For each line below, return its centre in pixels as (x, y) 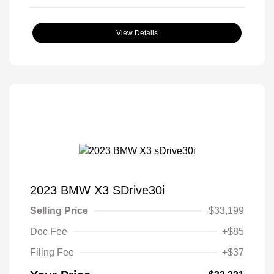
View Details (137, 33)
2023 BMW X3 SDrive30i (97, 191)
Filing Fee (52, 253)
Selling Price (59, 211)
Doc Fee (49, 232)
